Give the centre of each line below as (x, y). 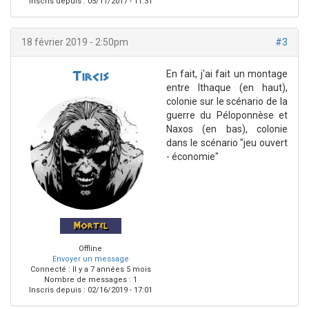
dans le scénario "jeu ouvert (227, 143)
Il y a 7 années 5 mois (110, 270)
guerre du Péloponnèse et (227, 116)
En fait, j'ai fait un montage (227, 74)
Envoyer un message (90, 259)
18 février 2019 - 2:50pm (75, 42)
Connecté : (50, 270)
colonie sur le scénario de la (227, 102)
